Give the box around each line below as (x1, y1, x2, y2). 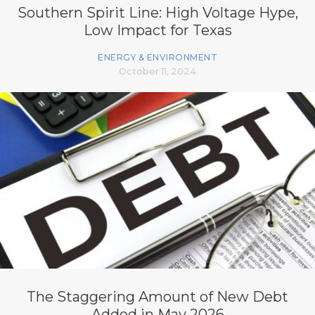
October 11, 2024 (119, 65, 196, 77)
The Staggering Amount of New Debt (27, 288, 288, 305)
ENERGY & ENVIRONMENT (98, 51, 217, 63)
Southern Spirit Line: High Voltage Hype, (17, 4, 298, 21)
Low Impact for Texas (83, 21, 232, 39)
